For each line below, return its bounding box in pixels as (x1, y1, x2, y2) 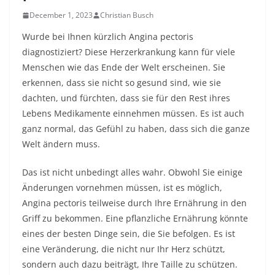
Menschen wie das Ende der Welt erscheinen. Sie (22, 61, 225, 73)
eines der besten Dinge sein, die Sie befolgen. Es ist (22, 228, 235, 239)
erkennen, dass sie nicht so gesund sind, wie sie (22, 77, 221, 88)
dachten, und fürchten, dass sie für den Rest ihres (22, 92, 230, 104)
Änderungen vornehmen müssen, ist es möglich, (22, 182, 222, 193)
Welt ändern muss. (22, 138, 100, 150)
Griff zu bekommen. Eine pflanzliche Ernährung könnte (22, 212, 248, 224)
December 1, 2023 (29, 10, 93, 20)
